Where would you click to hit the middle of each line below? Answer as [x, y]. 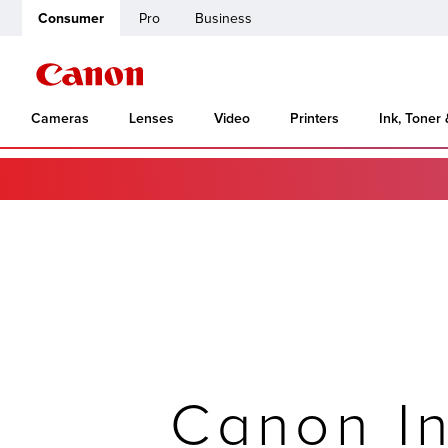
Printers [314, 118]
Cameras [60, 118]
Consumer [71, 18]
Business [223, 18]
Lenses [151, 118]
